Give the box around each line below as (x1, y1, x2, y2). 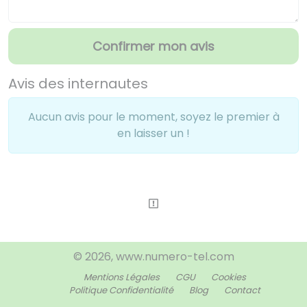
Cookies (210, 271, 246, 284)
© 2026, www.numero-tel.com (73, 249, 234, 265)
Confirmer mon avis (93, 38, 214, 55)
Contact (223, 284, 260, 297)
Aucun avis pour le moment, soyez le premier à (27, 109, 280, 125)
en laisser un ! (117, 125, 190, 141)
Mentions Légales (83, 271, 160, 284)
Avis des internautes (8, 74, 148, 93)
